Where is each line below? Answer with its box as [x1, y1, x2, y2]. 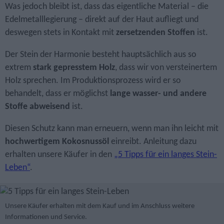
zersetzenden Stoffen [116, 28, 195, 37]
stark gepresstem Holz [33, 63, 115, 72]
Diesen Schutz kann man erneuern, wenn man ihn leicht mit [5, 124, 218, 133]
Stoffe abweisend [5, 102, 70, 111]
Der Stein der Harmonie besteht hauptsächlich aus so [5, 50, 196, 59]
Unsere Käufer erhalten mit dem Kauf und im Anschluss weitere [5, 202, 194, 210]
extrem [5, 63, 33, 72]
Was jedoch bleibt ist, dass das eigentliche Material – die [5, 2, 208, 11]
